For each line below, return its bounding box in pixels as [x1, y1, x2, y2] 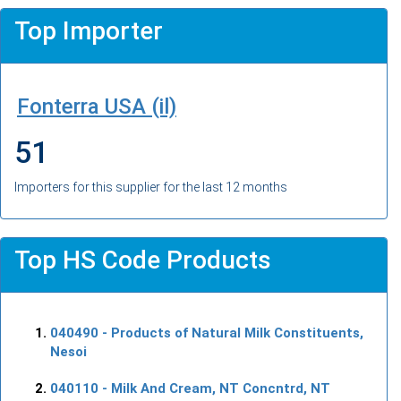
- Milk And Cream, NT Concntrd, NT [98, 380, 330, 397]
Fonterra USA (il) [17, 93, 176, 119]
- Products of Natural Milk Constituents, [98, 324, 363, 341]
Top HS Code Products [14, 244, 271, 275]
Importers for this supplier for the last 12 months [14, 179, 287, 194]
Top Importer [14, 15, 163, 46]
